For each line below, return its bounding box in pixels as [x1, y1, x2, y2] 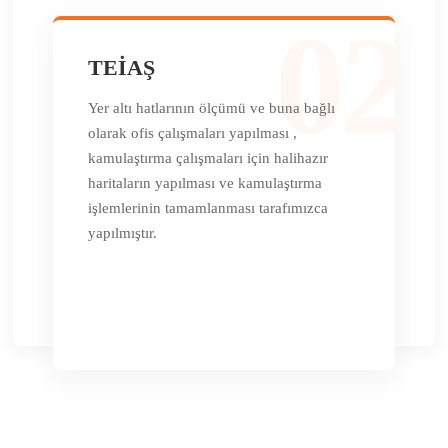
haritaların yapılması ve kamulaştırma [87, 174, 322, 191]
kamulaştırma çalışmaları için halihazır [87, 149, 328, 166]
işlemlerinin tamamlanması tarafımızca [87, 199, 328, 216]
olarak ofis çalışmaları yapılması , [87, 124, 297, 141]
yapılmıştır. [87, 224, 157, 241]
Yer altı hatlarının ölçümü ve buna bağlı [87, 99, 335, 116]
